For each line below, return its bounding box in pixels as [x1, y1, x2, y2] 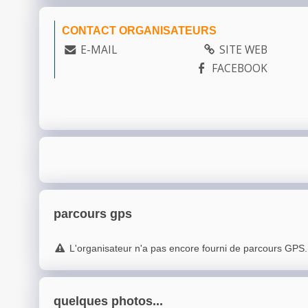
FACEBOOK [212, 60, 267, 76]
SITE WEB [219, 42, 267, 58]
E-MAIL [80, 42, 117, 58]
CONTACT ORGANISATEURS [62, 24, 217, 37]
